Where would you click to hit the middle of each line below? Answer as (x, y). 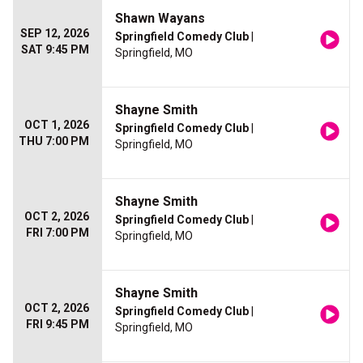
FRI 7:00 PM (58, 233)
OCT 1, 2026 (57, 125)
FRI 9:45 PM (58, 324)
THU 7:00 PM (54, 141)
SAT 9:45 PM (55, 49)
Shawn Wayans (160, 18)
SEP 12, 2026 (55, 33)
